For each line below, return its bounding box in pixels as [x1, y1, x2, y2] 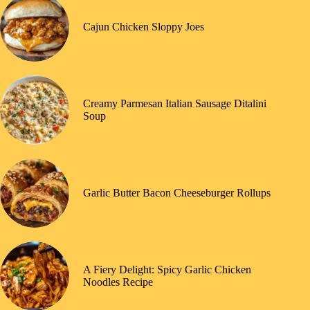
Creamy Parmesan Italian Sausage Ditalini [83, 97, 266, 109]
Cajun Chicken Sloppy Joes [83, 20, 204, 33]
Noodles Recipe [83, 275, 153, 288]
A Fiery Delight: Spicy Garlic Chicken [83, 263, 251, 275]
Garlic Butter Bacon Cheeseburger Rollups [83, 186, 271, 199]
